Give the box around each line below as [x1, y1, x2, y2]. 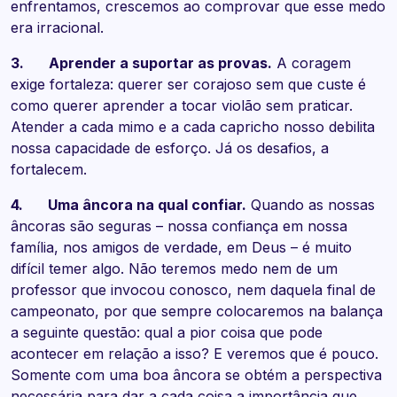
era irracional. [11, 19, 104, 37]
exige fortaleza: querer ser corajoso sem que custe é [11, 75, 366, 94]
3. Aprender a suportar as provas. [11, 54, 272, 73]
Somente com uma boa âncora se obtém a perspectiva [11, 366, 382, 385]
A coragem [272, 54, 351, 73]
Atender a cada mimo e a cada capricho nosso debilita [11, 118, 375, 136]
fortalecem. [11, 160, 87, 179]
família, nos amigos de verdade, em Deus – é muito [11, 238, 352, 257]
